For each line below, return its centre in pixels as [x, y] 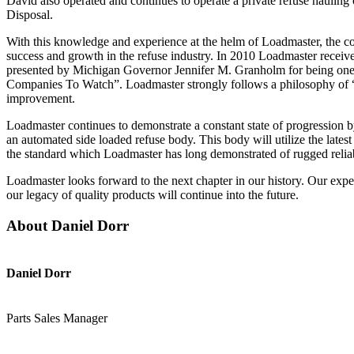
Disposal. [30, 14]
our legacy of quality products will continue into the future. [153, 194]
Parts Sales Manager [57, 318]
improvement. [41, 98]
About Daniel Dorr [68, 225]
